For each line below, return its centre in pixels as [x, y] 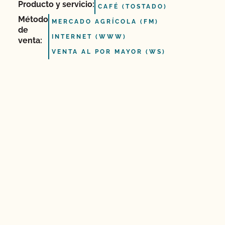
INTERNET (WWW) [89, 37]
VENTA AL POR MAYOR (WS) [109, 52]
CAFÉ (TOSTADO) [133, 7]
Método [33, 19]
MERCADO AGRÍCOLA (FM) [105, 22]
